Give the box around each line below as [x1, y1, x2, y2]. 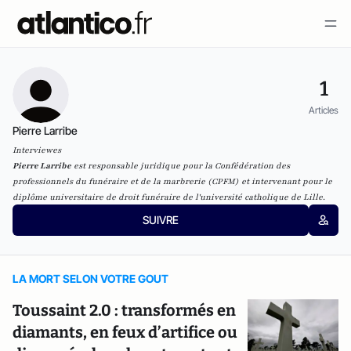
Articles [309, 103, 338, 116]
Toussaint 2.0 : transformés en [13, 301, 236, 320]
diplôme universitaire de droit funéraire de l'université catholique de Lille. [13, 191, 325, 203]
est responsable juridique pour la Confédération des [71, 160, 290, 172]
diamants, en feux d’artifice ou [13, 323, 237, 342]
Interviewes [13, 144, 61, 156]
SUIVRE [142, 213, 179, 226]
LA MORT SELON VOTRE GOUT [13, 272, 168, 285]
